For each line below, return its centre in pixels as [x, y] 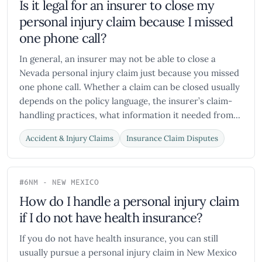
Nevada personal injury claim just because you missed [129, 73]
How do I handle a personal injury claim [129, 201]
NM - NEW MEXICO [64, 183]
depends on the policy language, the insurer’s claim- [126, 101]
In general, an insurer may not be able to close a [118, 59]
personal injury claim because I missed [126, 22]
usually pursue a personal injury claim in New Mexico [128, 252]
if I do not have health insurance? [111, 218]
